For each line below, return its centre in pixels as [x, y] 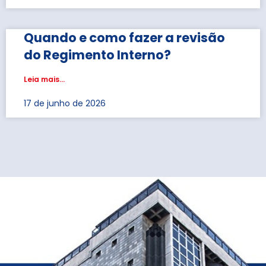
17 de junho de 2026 [65, 103]
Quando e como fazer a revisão [124, 38]
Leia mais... [44, 79]
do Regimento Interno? [97, 55]
